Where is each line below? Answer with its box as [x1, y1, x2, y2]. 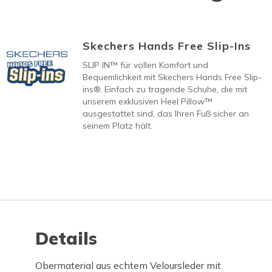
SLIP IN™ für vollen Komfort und [82, 59, 208, 70]
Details [35, 227, 98, 249]
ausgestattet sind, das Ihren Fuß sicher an [82, 107, 249, 119]
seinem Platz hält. [82, 120, 152, 131]
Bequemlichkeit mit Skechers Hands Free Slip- [82, 71, 262, 83]
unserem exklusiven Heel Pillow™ [82, 95, 212, 107]
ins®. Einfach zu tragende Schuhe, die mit [82, 83, 247, 95]
